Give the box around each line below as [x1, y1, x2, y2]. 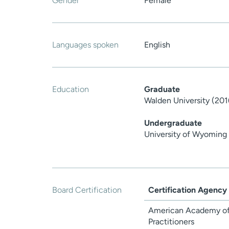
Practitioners [148, 217, 194, 227]
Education [52, 84, 89, 95]
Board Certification [52, 185, 122, 195]
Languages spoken [52, 40, 119, 50]
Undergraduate [144, 118, 202, 128]
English [144, 40, 170, 50]
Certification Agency [148, 185, 227, 195]
